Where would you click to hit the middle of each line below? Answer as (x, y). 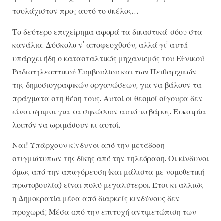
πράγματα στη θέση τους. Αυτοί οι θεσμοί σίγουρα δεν (108, 98)
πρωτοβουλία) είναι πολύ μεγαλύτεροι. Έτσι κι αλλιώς (108, 185)
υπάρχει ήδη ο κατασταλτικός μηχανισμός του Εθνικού (108, 58)
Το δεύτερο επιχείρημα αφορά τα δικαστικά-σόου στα (107, 31)
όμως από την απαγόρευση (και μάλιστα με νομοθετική (109, 171)
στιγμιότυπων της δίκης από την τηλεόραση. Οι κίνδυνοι (110, 158)
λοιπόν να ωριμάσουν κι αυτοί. (66, 125)
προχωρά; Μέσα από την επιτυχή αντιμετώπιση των (104, 211)
